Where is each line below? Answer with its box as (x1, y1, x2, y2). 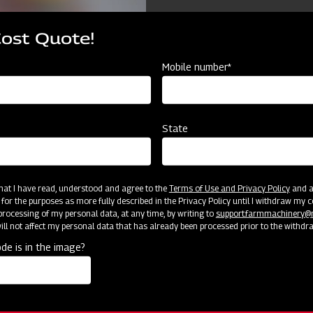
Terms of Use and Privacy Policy (168, 183, 290, 194)
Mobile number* (162, 61, 232, 73)
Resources (63, 228, 115, 242)
